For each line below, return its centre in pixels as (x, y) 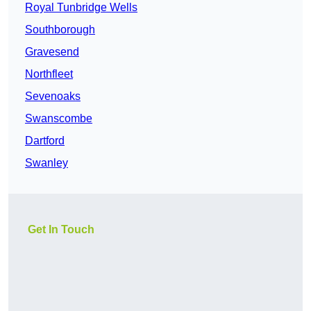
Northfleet (49, 74)
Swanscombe (59, 119)
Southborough (60, 30)
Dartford (45, 141)
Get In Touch (61, 230)
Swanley (47, 163)
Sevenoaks (53, 96)
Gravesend (52, 52)
